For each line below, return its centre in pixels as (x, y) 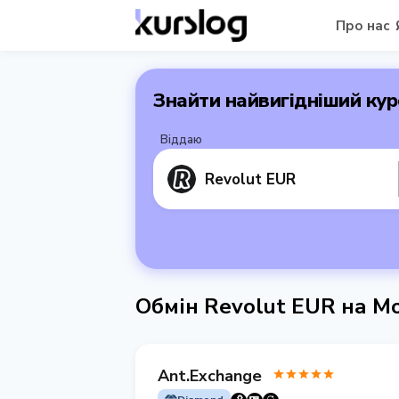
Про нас (362, 25)
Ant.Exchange (210, 375)
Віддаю (181, 140)
